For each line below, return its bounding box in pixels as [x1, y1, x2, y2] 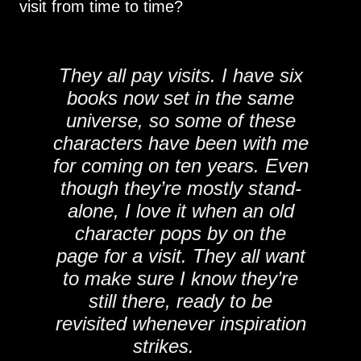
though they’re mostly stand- [60, 177, 301, 199]
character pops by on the [75, 222, 286, 244]
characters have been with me [52, 132, 309, 154]
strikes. [132, 335, 194, 357]
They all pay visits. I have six [58, 64, 303, 86]
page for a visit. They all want [56, 245, 305, 267]
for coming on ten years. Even [52, 155, 309, 176]
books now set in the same [67, 87, 294, 109]
